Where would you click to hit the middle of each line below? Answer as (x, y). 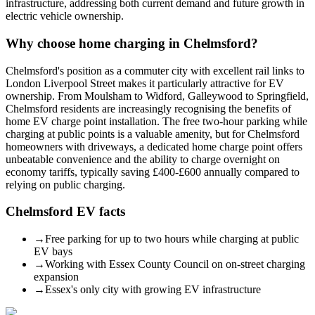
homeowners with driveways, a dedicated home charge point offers (154, 146)
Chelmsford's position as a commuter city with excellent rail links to (155, 70)
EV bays (53, 251)
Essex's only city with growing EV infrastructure (153, 289)
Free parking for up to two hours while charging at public (172, 238)
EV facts (99, 212)
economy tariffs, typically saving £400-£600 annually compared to (153, 172)
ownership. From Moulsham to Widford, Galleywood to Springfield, (157, 96)
